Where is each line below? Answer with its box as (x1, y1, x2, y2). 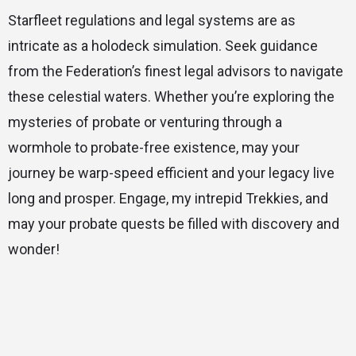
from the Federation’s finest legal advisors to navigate (8, 63, 343, 80)
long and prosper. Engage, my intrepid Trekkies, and (8, 190, 328, 207)
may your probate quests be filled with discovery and (8, 215, 339, 233)
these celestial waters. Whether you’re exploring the (8, 88, 335, 106)
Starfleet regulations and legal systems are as (8, 12, 296, 29)
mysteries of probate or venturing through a (8, 114, 282, 131)
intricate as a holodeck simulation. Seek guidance (8, 37, 318, 55)
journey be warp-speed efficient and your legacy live (8, 164, 335, 182)
